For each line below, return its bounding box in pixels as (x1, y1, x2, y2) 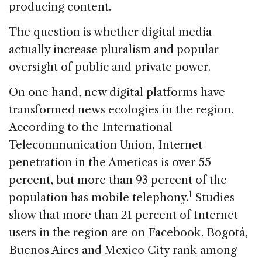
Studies (192, 190, 235, 204)
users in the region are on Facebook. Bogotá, (9, 225, 248, 239)
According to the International (9, 120, 173, 134)
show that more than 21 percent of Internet (9, 208, 238, 222)
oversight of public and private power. (9, 60, 211, 74)
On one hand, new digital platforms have (9, 85, 225, 99)
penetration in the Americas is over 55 (9, 155, 211, 169)
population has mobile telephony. (9, 190, 189, 204)
